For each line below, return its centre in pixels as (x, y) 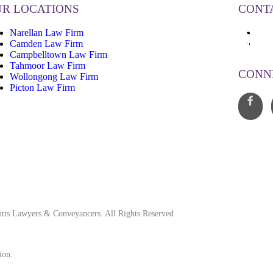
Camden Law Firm (46, 43)
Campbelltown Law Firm (58, 54)
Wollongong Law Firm (54, 76)
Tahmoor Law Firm (47, 65)
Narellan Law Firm (46, 32)
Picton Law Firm (42, 87)
